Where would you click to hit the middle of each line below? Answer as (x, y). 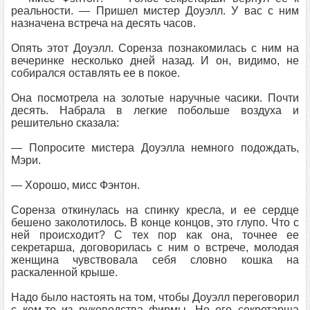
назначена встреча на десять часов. (103, 23)
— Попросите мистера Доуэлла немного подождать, (155, 148)
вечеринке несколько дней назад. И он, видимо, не (155, 61)
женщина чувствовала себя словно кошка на (155, 260)
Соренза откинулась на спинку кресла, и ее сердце (155, 210)
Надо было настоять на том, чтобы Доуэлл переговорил (155, 297)
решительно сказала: (65, 123)
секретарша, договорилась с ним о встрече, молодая (155, 247)
